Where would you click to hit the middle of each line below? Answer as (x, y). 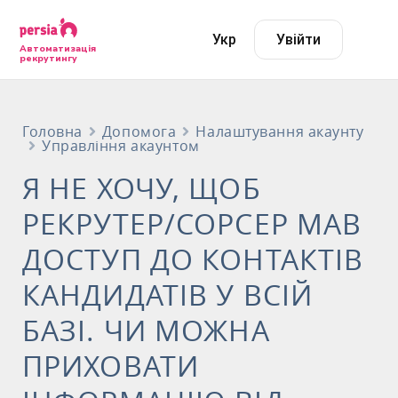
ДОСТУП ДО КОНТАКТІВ (193, 259)
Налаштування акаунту (280, 131)
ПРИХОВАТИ (111, 365)
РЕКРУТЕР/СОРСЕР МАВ (192, 223)
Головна (52, 131)
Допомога (139, 131)
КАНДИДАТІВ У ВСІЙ (168, 294)
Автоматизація (58, 48)
